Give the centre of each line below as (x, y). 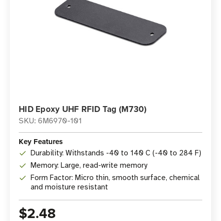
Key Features (41, 142)
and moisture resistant (69, 187)
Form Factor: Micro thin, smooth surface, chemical (115, 178)
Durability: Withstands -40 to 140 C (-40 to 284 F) (116, 153)
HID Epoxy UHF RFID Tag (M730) (83, 109)
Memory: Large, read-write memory (89, 165)
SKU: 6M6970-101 (50, 121)
